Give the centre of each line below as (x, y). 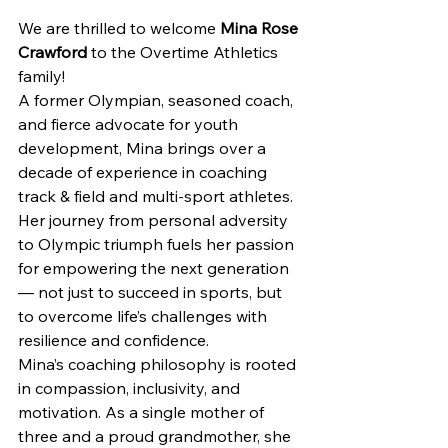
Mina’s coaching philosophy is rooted (159, 364)
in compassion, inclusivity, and (131, 388)
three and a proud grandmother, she (156, 436)
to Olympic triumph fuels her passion (158, 244)
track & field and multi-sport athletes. (157, 196)
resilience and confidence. (113, 340)
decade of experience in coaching (144, 172)
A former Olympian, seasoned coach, (157, 100)
